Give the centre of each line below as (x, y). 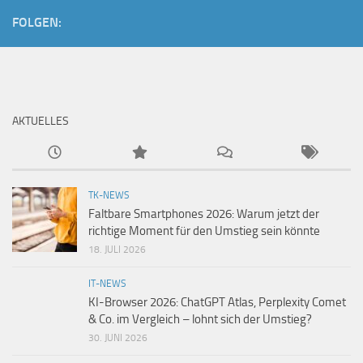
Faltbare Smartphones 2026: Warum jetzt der (204, 214)
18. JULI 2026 (117, 250)
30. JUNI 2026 (118, 338)
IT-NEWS (107, 284)
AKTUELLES (41, 121)
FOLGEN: (37, 22)
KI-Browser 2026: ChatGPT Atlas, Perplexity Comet (217, 302)
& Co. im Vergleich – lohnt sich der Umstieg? (200, 319)
